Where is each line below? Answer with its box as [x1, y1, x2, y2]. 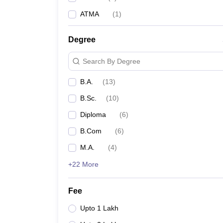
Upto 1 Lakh [80, 204, 118, 212]
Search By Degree [83, 57, 140, 65]
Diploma [80, 111, 106, 118]
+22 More [68, 160, 99, 168]
